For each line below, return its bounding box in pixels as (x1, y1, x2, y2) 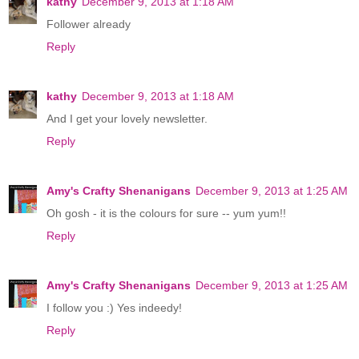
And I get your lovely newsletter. (46, 111, 208, 125)
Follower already (46, 17, 131, 30)
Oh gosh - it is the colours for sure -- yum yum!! (46, 206, 286, 220)
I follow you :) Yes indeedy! (46, 301, 182, 314)
